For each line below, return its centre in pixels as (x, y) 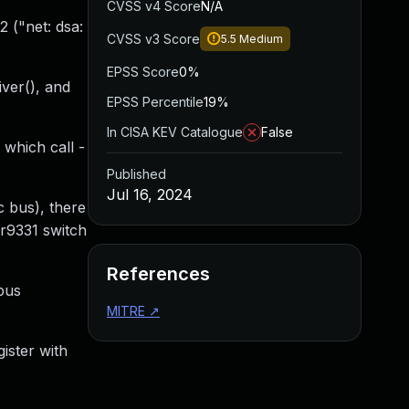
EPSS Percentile (155, 102)
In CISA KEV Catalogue (175, 132)
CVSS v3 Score (153, 39)
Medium (261, 39)
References (158, 274)
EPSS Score (143, 72)
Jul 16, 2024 (150, 194)
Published (136, 174)
